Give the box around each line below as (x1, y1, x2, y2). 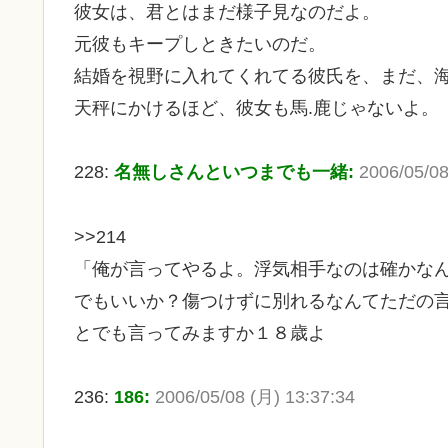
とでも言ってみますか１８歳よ (74, 322, 326, 343)
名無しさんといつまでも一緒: (114, 162, 359, 183)
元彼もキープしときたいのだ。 (74, 33, 326, 54)
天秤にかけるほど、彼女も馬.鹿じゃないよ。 (74, 97, 439, 118)
